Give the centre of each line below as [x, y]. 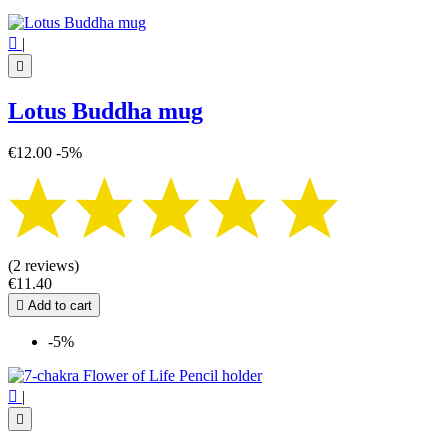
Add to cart [58, 306]
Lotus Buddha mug [105, 110]
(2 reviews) [43, 266]
